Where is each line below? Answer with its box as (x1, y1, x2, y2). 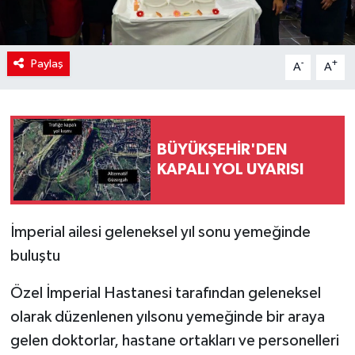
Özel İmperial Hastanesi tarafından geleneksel (10, 284, 321, 301)
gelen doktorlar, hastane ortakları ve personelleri (10, 332, 339, 349)
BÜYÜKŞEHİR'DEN (157, 141, 287, 158)
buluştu (10, 247, 60, 264)
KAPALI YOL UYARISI (157, 161, 303, 177)
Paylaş (30, 57, 63, 70)
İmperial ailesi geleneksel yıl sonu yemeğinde (10, 223, 311, 240)
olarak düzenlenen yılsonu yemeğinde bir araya (10, 308, 325, 325)
